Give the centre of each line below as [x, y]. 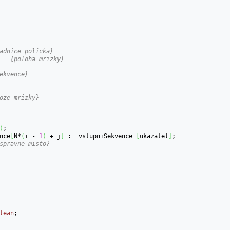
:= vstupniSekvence [100, 136]
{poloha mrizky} [37, 59]
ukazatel [154, 136]
